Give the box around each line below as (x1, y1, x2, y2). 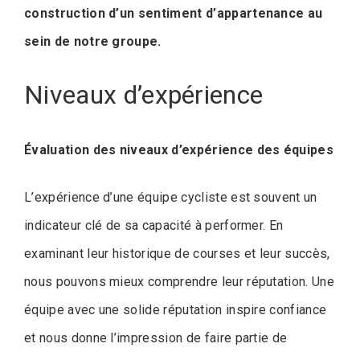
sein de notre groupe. (24, 33, 162, 49)
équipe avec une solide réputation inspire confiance (24, 302, 327, 318)
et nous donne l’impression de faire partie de (24, 330, 288, 346)
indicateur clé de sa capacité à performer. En (24, 218, 284, 234)
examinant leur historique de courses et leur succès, (24, 246, 330, 262)
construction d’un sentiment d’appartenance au (24, 5, 323, 21)
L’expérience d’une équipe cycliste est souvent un (24, 190, 317, 206)
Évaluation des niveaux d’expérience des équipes (24, 142, 334, 158)
